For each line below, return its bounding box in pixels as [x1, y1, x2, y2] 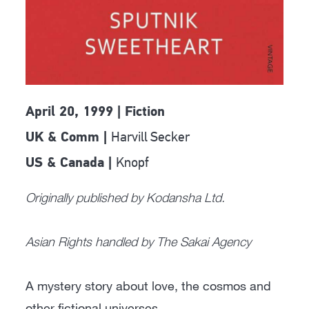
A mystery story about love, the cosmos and [26, 278, 272, 294]
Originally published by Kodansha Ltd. [26, 190, 226, 206]
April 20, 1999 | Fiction [26, 106, 166, 120]
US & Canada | [26, 157, 117, 171]
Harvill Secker [111, 128, 190, 146]
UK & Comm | [26, 131, 112, 146]
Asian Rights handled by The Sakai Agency [26, 234, 252, 250]
